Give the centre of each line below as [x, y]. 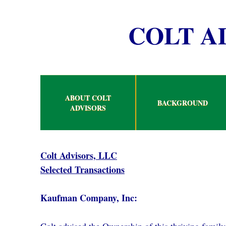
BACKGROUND [183, 103]
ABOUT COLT [88, 98]
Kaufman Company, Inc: [89, 198]
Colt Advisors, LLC [79, 155]
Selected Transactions [82, 169]
